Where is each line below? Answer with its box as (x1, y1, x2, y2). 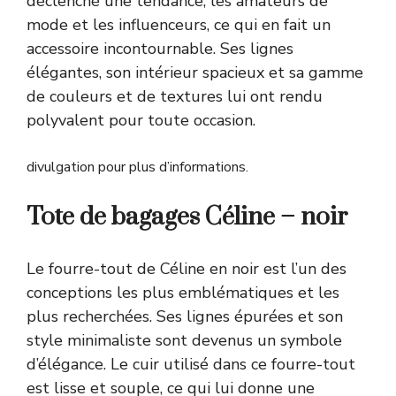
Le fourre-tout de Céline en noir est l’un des (27, 257, 346, 279)
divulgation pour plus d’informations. (27, 156, 248, 177)
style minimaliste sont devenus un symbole (27, 329, 342, 351)
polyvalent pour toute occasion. (27, 109, 255, 131)
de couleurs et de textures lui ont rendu (27, 85, 323, 107)
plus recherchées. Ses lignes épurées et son (27, 305, 343, 327)
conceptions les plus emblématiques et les (27, 281, 339, 303)
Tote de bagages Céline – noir (27, 201, 347, 232)
